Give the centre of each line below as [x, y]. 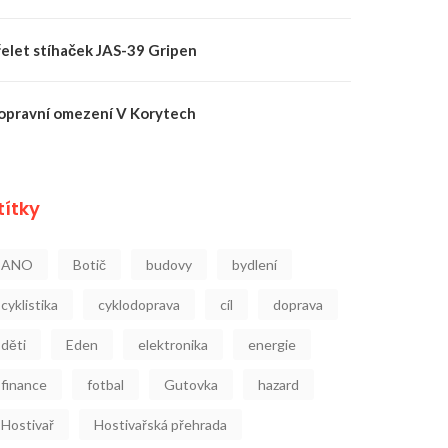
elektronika [173, 344]
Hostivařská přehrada [160, 424]
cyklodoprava [139, 304]
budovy [169, 264]
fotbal [105, 384]
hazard [278, 384]
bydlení [254, 264]
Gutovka [191, 384]
